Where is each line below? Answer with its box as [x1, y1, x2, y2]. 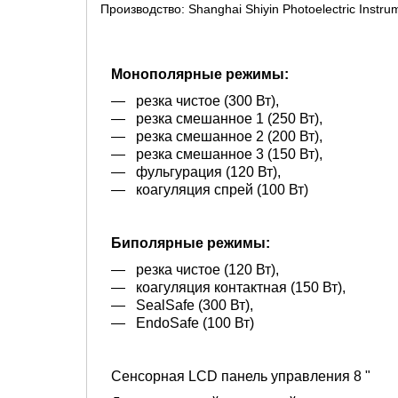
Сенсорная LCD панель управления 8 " [100, 368, 370, 384]
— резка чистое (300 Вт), [100, 92, 279, 108]
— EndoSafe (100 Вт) [100, 314, 254, 330]
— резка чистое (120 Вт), [100, 261, 279, 277]
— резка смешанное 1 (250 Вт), [100, 110, 322, 126]
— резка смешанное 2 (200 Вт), [100, 128, 322, 144]
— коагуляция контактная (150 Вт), [100, 279, 346, 295]
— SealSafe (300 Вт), [100, 297, 253, 313]
